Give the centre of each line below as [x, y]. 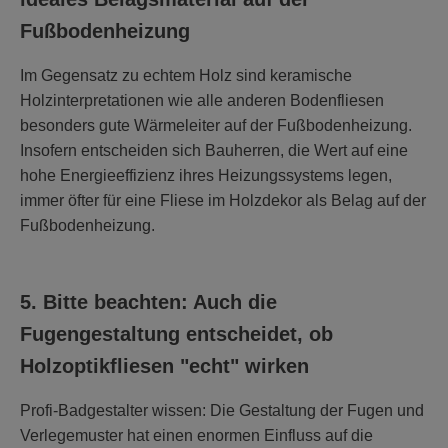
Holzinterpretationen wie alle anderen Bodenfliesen [202, 100]
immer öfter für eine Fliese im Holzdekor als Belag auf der [223, 200]
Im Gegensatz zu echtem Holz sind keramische [186, 75]
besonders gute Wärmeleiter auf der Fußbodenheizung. [216, 125]
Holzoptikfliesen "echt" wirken [164, 365]
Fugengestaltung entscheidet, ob [176, 333]
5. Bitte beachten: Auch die [148, 301]
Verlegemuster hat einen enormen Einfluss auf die [196, 435]
